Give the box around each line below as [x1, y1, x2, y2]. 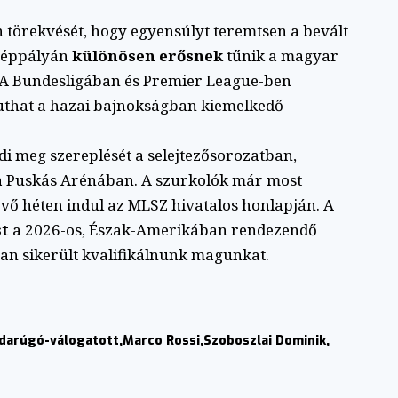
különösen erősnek [72, 44, 223, 66]
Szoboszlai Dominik [203, 331, 326, 349]
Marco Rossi [123, 331, 200, 349]
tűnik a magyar [223, 44, 338, 66]
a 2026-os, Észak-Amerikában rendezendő [9, 219, 317, 240]
